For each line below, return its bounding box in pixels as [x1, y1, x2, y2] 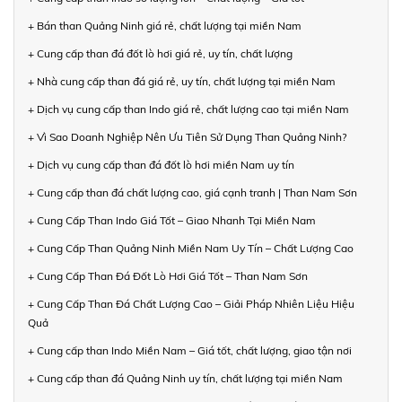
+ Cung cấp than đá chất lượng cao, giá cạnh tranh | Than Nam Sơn [28, 185, 357, 199]
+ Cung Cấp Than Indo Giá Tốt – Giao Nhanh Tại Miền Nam [28, 213, 316, 227]
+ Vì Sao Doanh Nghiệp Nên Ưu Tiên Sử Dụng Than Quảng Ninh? [28, 129, 346, 144]
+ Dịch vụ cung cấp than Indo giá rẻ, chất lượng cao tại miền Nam [28, 101, 349, 116]
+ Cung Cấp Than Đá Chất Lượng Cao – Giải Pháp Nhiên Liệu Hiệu [28, 296, 354, 310]
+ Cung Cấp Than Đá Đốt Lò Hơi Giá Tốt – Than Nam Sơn [28, 268, 308, 283]
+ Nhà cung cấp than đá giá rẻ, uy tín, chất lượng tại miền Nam [28, 74, 336, 88]
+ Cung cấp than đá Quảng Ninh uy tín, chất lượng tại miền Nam [28, 371, 343, 385]
